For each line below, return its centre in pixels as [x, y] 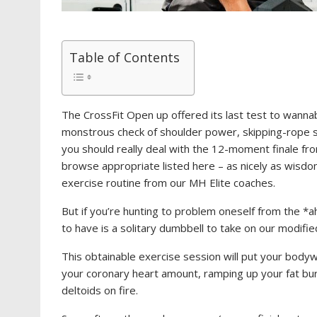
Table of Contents [125, 58]
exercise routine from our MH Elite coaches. [168, 183]
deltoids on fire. [100, 290]
